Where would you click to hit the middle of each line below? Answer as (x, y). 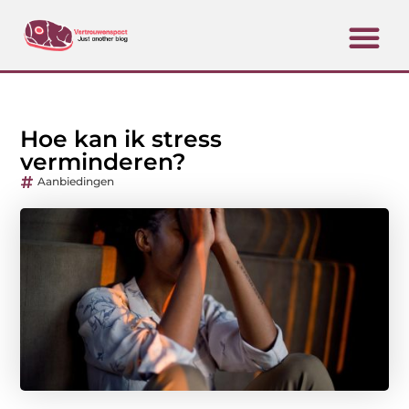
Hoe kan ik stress (121, 139)
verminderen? (104, 162)
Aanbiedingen (76, 182)
